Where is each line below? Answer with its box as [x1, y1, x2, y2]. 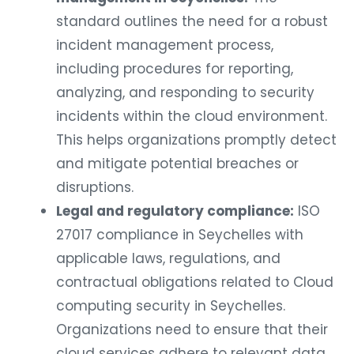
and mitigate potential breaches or [56, 153, 299, 173]
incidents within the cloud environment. [56, 106, 327, 126]
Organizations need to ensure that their [56, 319, 328, 339]
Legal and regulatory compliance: [56, 201, 294, 220]
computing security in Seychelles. [56, 296, 285, 315]
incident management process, [56, 35, 273, 55]
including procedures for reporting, [56, 58, 293, 78]
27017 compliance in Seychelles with [56, 224, 303, 244]
